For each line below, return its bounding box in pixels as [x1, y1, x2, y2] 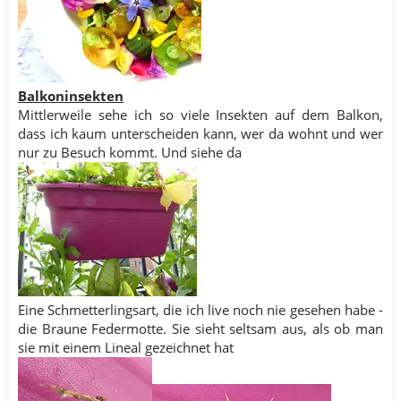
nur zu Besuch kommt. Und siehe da [18, 143, 242, 162]
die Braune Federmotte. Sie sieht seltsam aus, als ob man [18, 320, 383, 338]
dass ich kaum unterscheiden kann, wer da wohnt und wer [18, 124, 383, 143]
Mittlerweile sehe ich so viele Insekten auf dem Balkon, [18, 106, 383, 124]
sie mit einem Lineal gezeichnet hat [18, 338, 234, 357]
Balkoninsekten [18, 87, 124, 106]
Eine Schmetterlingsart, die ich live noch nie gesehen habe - [18, 301, 383, 320]
